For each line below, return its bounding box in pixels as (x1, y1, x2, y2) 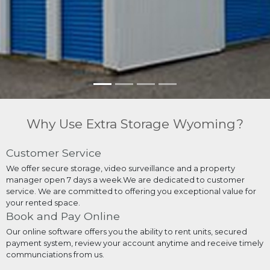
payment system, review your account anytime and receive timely (5, 238, 263, 248)
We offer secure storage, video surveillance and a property (5, 164, 235, 174)
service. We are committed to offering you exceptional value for (5, 187, 256, 196)
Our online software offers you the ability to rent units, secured (5, 227, 247, 236)
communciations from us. (5, 250, 104, 259)
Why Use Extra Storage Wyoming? (27, 116, 243, 131)
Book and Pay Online (5, 210, 120, 223)
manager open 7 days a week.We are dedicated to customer (5, 175, 245, 185)
